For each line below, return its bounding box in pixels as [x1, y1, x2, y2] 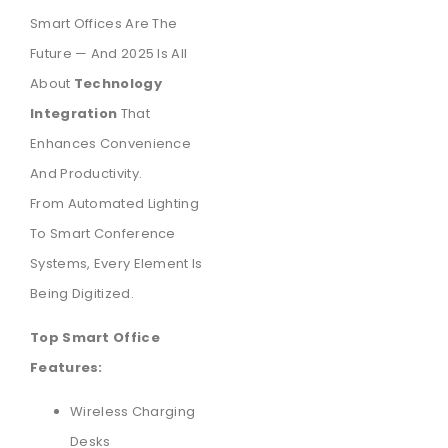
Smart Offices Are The [30, 13, 178, 33]
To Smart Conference [30, 223, 176, 243]
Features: [30, 358, 103, 378]
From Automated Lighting [30, 193, 199, 213]
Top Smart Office [30, 328, 160, 348]
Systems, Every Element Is [30, 253, 203, 273]
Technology [73, 73, 162, 93]
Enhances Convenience [30, 133, 192, 153]
